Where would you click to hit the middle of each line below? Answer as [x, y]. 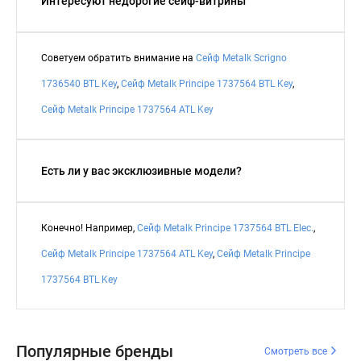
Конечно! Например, [89, 228]
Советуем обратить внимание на [118, 58]
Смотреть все [297, 352]
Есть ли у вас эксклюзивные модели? [141, 171]
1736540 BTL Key [79, 84]
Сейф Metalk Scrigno [241, 58]
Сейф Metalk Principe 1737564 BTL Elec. [225, 228]
